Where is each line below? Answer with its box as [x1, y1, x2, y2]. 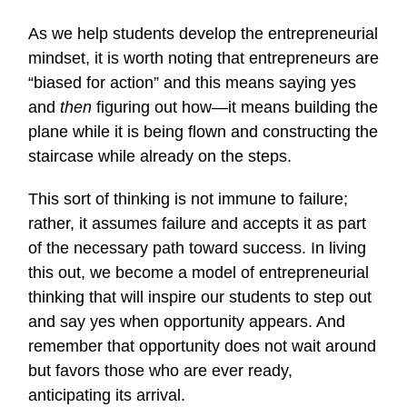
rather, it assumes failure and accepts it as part [28, 214, 366, 233]
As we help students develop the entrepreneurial [28, 25, 378, 43]
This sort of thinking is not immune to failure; [28, 190, 348, 208]
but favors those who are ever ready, [28, 362, 293, 380]
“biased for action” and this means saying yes [28, 74, 356, 92]
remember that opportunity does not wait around [28, 337, 376, 355]
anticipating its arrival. [28, 386, 185, 404]
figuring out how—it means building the [92, 98, 378, 116]
